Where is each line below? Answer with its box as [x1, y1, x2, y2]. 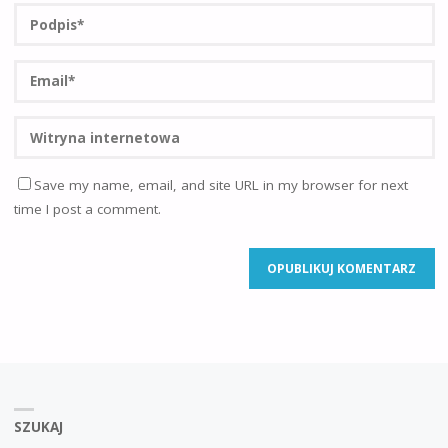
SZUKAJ [13, 418, 63, 437]
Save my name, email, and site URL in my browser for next [33, 175, 408, 194]
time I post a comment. [13, 199, 161, 218]
